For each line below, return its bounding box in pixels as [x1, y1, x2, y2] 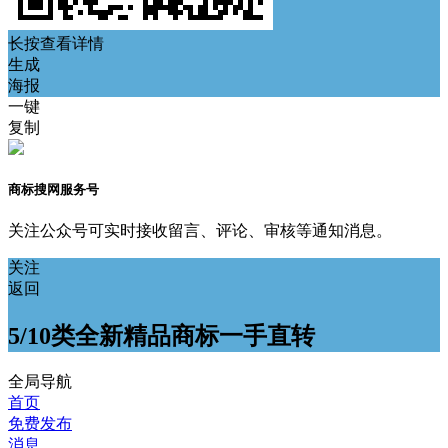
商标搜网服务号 [8, 182, 99, 198]
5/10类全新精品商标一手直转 [8, 323, 315, 350]
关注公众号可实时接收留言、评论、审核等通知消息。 [8, 222, 392, 240]
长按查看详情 [8, 35, 104, 52]
